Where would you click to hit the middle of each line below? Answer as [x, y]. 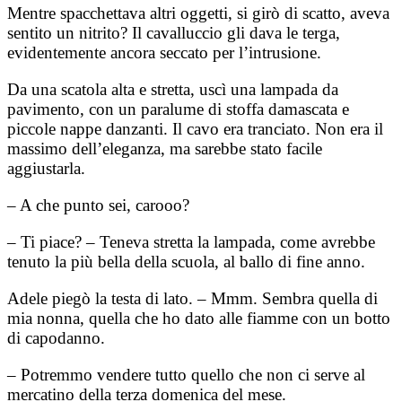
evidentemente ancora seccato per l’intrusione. [164, 52]
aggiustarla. [46, 168]
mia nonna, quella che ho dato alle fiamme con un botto [199, 318]
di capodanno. [56, 337]
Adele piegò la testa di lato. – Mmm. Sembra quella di [192, 298]
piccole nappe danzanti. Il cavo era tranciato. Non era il [195, 128]
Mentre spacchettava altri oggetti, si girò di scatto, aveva [198, 13]
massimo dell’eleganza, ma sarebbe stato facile [165, 148]
